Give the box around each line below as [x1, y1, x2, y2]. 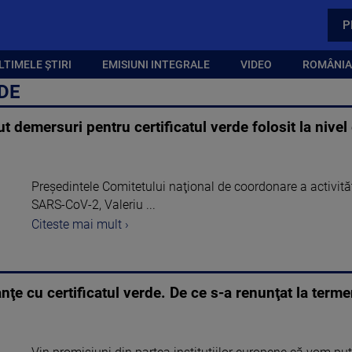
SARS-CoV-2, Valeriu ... [31, 197, 156, 213]
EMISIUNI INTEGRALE [101, 57, 210, 71]
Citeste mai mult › [31, 216, 129, 232]
